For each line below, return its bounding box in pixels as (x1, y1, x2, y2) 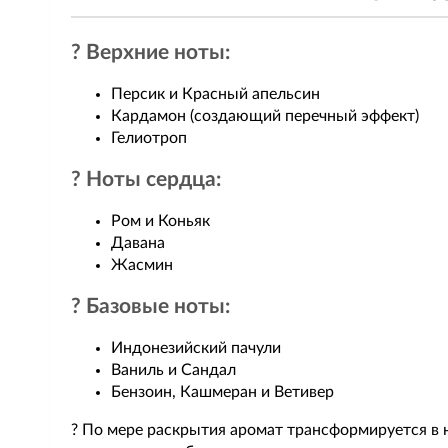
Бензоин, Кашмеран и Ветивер (111, 384, 334, 400)
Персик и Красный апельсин (111, 86, 320, 102)
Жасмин (111, 257, 173, 273)
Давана (111, 235, 165, 251)
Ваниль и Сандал (111, 362, 236, 378)
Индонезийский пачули (111, 340, 281, 356)
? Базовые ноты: (71, 296, 230, 317)
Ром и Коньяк (111, 213, 210, 229)
